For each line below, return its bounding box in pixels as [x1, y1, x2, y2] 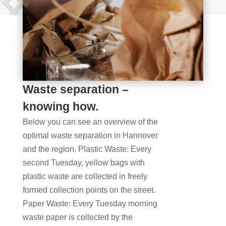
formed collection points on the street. [22, 186, 155, 195]
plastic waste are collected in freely [22, 172, 147, 181]
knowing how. [22, 100, 98, 114]
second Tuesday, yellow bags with [22, 158, 145, 167]
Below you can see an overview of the [22, 118, 158, 127]
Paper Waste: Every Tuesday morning [22, 199, 157, 208]
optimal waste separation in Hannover [22, 131, 158, 140]
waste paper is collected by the [22, 213, 133, 222]
